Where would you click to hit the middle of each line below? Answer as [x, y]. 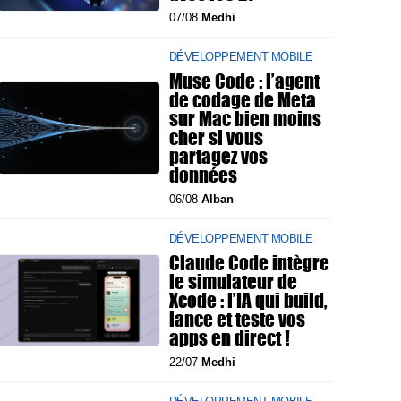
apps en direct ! [230, 337]
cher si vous [216, 137]
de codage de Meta [243, 99]
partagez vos [218, 156]
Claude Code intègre [249, 262]
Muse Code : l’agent [244, 81]
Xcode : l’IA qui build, [248, 300]
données [203, 175]
